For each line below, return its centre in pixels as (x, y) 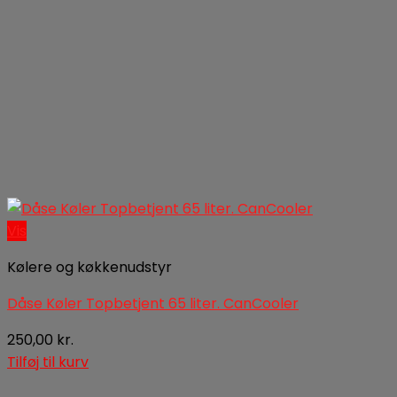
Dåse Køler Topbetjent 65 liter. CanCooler (153, 304)
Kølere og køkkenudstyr (90, 267)
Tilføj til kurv (48, 362)
